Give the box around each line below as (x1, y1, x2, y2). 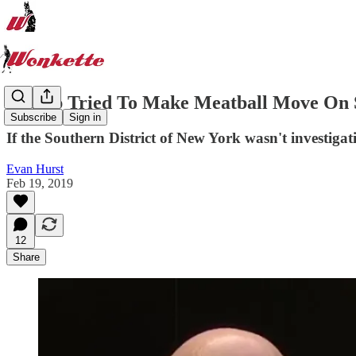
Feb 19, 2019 (6, 176, 73, 190)
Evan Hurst (6, 161, 64, 176)
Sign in (69, 111, 101, 124)
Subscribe (10, 111, 56, 124)
